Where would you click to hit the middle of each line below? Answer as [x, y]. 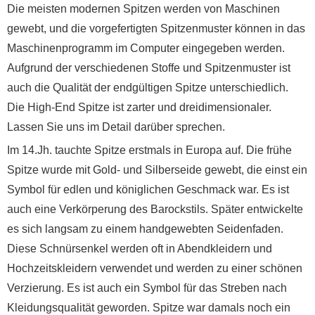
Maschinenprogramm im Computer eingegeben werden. [146, 48]
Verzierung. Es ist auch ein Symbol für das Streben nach [147, 288]
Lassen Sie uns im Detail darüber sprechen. [116, 127]
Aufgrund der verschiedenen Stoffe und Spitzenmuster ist [149, 68]
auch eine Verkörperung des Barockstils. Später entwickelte [155, 209]
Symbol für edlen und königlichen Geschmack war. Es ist [148, 189]
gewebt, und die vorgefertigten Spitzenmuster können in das [156, 28]
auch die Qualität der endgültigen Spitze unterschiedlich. [148, 88]
